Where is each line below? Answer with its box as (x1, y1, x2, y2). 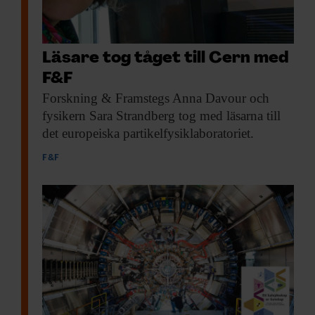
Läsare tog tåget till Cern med (42, 51, 288, 67)
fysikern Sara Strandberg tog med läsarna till (42, 108, 281, 124)
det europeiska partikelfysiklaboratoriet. (42, 126, 254, 141)
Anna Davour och (169, 91, 269, 106)
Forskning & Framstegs (42, 91, 169, 106)
